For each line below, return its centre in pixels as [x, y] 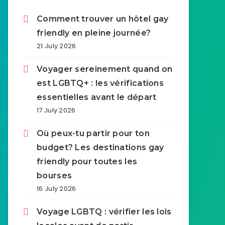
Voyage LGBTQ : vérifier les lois [104, 212]
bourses [54, 176]
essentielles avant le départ [97, 97]
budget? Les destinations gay [100, 147]
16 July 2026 [57, 189]
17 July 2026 [56, 110]
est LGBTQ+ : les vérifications [100, 83]
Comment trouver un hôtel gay [103, 19]
